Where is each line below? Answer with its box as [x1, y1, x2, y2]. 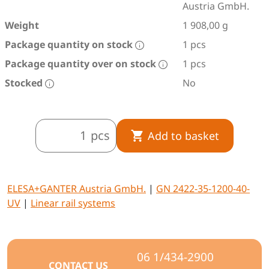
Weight [5, 19, 39, 32]
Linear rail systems [31, 196, 115, 210]
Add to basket [148, 128, 219, 143]
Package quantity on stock [5, 38, 135, 51]
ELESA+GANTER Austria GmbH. [7, 182, 146, 195]
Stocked [5, 76, 45, 89]
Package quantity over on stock [5, 57, 159, 70]
